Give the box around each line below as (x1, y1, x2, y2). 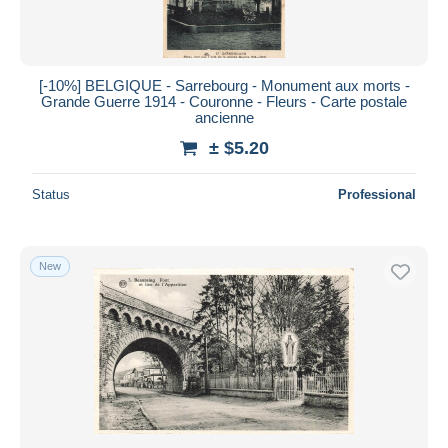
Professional (338, 186, 416, 202)
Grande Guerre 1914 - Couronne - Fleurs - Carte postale (41, 92, 407, 110)
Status (32, 186, 70, 202)
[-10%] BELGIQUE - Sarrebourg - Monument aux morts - (38, 76, 410, 94)
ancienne (194, 108, 254, 126)
